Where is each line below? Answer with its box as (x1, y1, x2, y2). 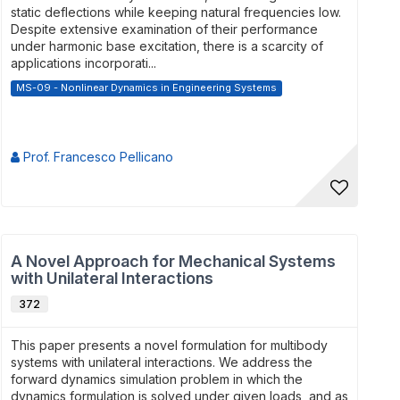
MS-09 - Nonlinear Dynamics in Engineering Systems (16, 81, 277, 94)
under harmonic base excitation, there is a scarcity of (11, 38, 323, 54)
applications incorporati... (11, 55, 156, 71)
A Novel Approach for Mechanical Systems (11, 252, 336, 271)
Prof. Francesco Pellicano (20, 149, 173, 164)
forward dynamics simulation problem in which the (11, 371, 303, 387)
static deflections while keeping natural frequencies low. (11, 4, 341, 20)
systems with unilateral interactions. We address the (11, 354, 312, 370)
